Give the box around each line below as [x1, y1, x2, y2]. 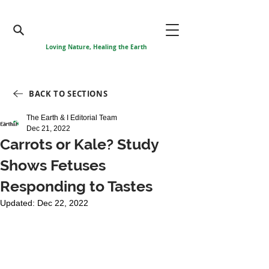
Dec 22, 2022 [37, 198, 88, 208]
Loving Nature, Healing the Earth [45, 43, 147, 51]
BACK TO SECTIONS [29, 88, 108, 99]
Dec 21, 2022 [26, 124, 70, 133]
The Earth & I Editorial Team [26, 113, 117, 122]
